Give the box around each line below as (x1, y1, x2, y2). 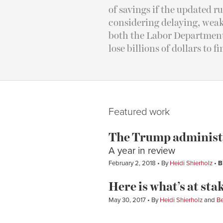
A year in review (109, 144, 175, 156)
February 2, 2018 (109, 159, 157, 168)
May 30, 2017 (109, 196, 147, 204)
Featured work (109, 106, 170, 118)
